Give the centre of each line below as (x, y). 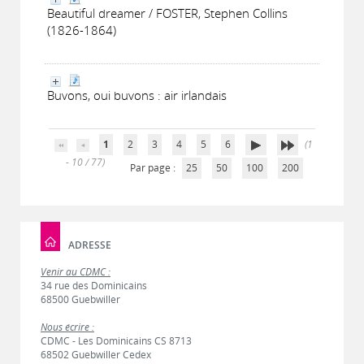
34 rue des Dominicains (94, 286)
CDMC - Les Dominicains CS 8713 (116, 341)
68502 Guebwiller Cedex (96, 355)
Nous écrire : (67, 327)
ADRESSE (90, 245)
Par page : (154, 168)
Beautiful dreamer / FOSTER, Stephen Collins (167, 13)
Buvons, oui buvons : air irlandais (137, 95)
